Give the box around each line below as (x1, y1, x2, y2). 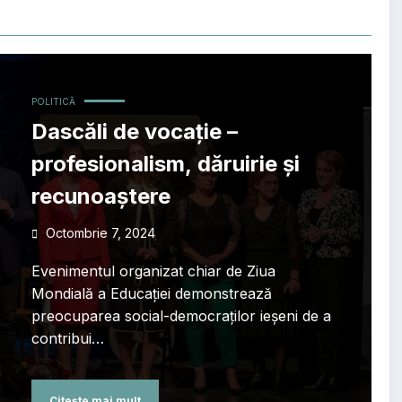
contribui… (31, 329, 104, 348)
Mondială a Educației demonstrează (31, 284, 272, 303)
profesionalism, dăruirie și (31, 151, 300, 178)
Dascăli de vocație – (31, 118, 238, 145)
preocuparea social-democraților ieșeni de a (31, 307, 331, 326)
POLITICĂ (31, 96, 75, 108)
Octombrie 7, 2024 (45, 225, 155, 241)
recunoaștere (31, 183, 170, 210)
